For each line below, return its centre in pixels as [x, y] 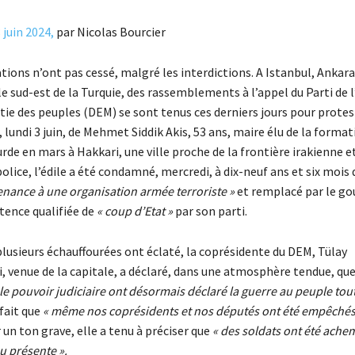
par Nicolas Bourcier [109, 32]
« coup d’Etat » [134, 211]
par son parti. [210, 211]
